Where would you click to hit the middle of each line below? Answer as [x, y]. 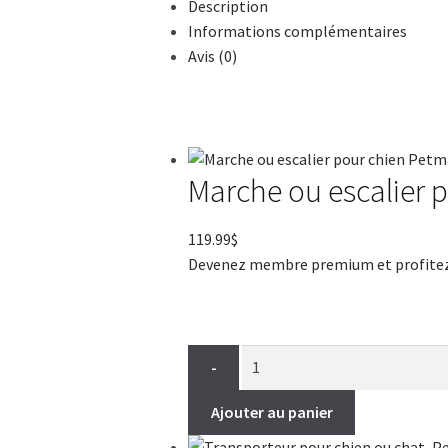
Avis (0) [213, 56]
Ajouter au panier [271, 411]
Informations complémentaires [298, 31]
